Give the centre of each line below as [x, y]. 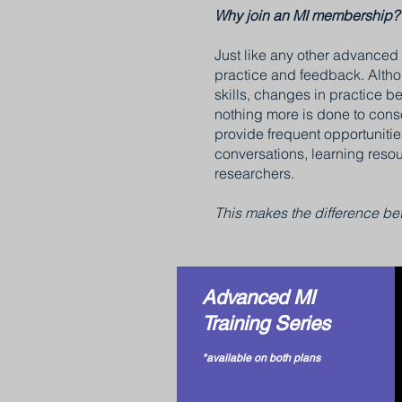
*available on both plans [261, 358]
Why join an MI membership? [307, 15]
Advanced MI [258, 297]
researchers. [256, 173]
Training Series [266, 323]
